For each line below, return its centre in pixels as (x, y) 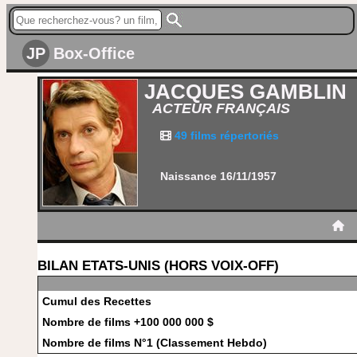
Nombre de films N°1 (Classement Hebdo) (155, 343)
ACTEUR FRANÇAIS (221, 108)
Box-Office (94, 53)
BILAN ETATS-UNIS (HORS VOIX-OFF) (158, 265)
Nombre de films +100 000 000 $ (128, 322)
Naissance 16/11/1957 (218, 176)
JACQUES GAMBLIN (245, 92)
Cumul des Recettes (97, 301)
